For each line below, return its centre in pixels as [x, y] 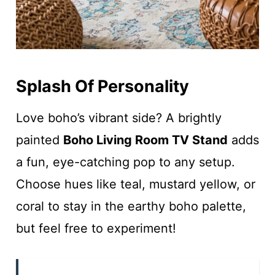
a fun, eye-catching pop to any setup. [125, 162]
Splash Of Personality [102, 86]
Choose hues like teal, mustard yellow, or [135, 184]
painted [39, 140]
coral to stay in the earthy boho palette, [131, 207]
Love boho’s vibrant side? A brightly [118, 118]
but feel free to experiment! [96, 229]
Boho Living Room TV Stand [145, 140]
